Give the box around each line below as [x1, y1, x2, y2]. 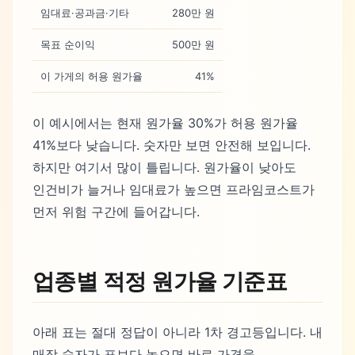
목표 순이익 [40, 37, 95, 51]
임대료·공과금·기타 [40, 6, 129, 19]
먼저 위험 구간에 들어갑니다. [32, 203, 200, 219]
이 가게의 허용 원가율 [40, 69, 143, 82]
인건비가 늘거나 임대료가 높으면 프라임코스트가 [32, 181, 315, 197]
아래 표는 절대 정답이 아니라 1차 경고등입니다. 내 [32, 323, 323, 340]
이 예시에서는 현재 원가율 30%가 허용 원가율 [32, 114, 298, 131]
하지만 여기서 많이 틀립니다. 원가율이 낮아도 [32, 158, 296, 175]
